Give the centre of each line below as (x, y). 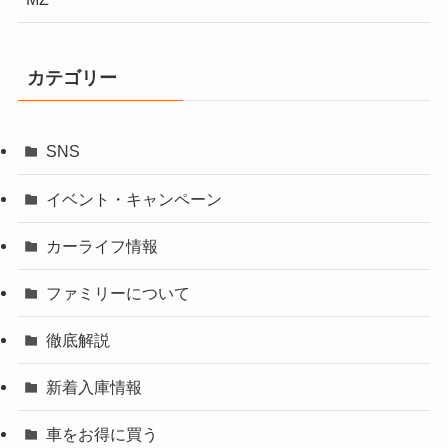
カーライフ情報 (102, 245)
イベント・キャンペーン (134, 198)
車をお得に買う (102, 434)
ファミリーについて (118, 292)
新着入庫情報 (94, 387)
